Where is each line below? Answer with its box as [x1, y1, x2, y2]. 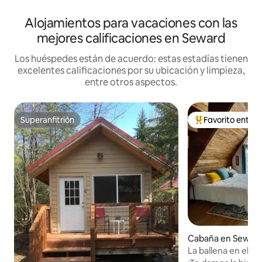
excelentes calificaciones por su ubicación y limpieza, [17, 64, 245, 77]
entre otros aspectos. [85, 76, 177, 89]
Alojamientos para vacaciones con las [25, 15, 237, 32]
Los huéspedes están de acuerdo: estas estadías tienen [14, 53, 248, 65]
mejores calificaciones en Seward [36, 30, 226, 47]
